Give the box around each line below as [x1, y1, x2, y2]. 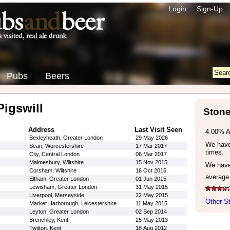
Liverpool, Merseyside [29, 192, 84, 198]
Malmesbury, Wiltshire [29, 159, 84, 165]
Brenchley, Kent [29, 217, 68, 223]
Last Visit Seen [134, 126, 182, 133]
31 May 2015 [135, 184, 168, 190]
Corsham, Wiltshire [29, 167, 76, 174]
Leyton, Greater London [29, 208, 89, 215]
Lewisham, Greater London [29, 184, 97, 190]
